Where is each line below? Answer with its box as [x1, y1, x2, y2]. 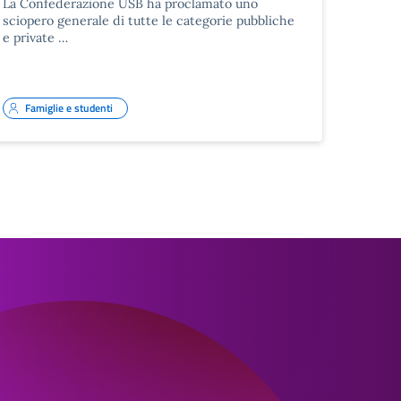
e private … [2, 29, 68, 46]
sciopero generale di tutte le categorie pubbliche [2, 12, 294, 29]
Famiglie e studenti [24, 98, 113, 116]
